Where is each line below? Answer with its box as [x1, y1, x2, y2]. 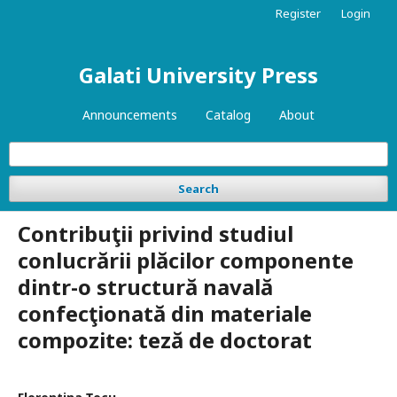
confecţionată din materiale [18, 299, 312, 328]
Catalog [206, 106, 251, 123]
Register [276, 5, 321, 21]
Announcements [82, 106, 177, 123]
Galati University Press [79, 60, 318, 90]
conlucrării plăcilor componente [18, 245, 354, 275]
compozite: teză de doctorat [18, 325, 312, 354]
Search [178, 181, 219, 197]
